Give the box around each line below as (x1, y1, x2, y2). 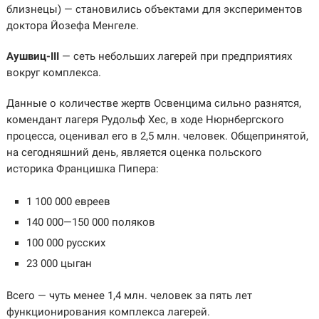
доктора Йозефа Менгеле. (6, 19, 139, 33)
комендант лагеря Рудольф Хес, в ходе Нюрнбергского (6, 113, 284, 127)
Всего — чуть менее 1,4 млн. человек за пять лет (6, 289, 252, 303)
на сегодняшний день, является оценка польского (6, 146, 262, 159)
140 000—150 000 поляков (26, 215, 156, 229)
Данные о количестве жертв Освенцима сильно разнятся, (6, 97, 301, 110)
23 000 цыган (26, 256, 93, 270)
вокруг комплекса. (6, 66, 101, 80)
